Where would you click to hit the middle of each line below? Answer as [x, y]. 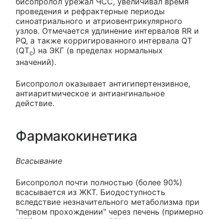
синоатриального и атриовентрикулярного [99, 21]
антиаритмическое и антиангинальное [90, 93]
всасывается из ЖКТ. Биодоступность [90, 192]
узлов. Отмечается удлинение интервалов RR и [107, 31]
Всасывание [39, 161]
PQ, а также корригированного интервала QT [104, 41]
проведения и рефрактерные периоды [90, 11]
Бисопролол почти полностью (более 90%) [99, 182]
